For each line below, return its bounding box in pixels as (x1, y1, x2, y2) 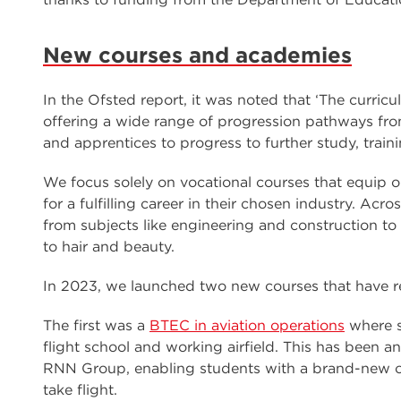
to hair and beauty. (43, 238, 175, 255)
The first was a (43, 317, 149, 334)
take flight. (43, 381, 117, 398)
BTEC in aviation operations (149, 317, 345, 334)
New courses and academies (43, 42, 352, 68)
